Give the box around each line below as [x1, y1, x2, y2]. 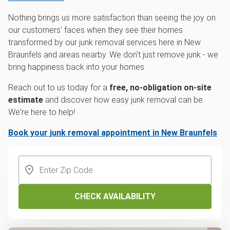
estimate [8, 95, 43, 105]
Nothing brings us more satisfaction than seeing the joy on [8, 13, 216, 23]
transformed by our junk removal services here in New [8, 37, 201, 48]
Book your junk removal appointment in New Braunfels [8, 128, 217, 138]
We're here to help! [8, 107, 75, 118]
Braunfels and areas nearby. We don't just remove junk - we [8, 50, 218, 60]
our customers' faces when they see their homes [8, 25, 183, 35]
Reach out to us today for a [8, 83, 109, 93]
